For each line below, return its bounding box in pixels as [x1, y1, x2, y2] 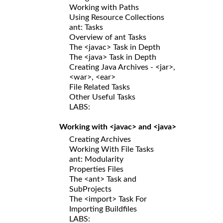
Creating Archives [69, 135, 131, 143]
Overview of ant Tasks [69, 33, 146, 41]
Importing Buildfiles [69, 205, 137, 213]
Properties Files [69, 165, 123, 173]
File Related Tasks [69, 83, 130, 91]
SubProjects [69, 185, 111, 193]
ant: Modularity [69, 155, 123, 163]
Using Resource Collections [69, 13, 164, 21]
